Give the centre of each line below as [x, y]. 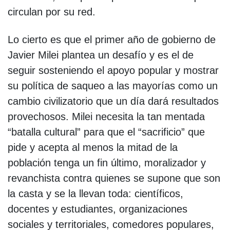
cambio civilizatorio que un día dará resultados [113, 101]
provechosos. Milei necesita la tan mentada [106, 116]
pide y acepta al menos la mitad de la [93, 147]
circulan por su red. [52, 12]
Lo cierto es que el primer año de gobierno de [112, 39]
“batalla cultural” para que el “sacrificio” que [106, 132]
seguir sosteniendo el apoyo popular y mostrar [113, 70]
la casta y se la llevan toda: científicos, [95, 193]
